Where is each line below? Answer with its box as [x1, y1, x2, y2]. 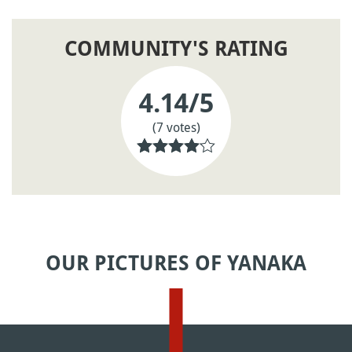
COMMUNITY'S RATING [64, 37, 288, 61]
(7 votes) [152, 118, 200, 136]
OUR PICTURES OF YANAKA [46, 251, 306, 276]
